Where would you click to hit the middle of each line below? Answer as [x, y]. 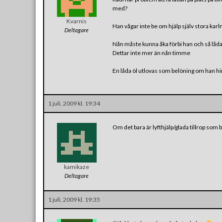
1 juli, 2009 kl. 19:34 [74, 103]
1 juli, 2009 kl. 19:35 [74, 199]
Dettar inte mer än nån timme [151, 53]
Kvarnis [77, 21]
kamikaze [77, 166]
